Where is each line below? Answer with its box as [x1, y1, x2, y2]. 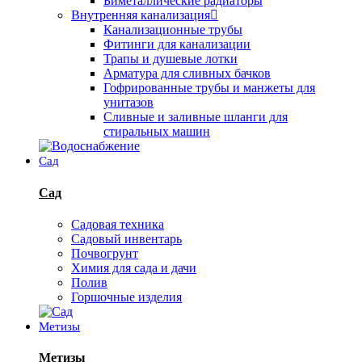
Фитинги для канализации [103, 37, 250, 52]
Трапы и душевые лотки [103, 52, 238, 66]
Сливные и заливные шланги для [103, 110, 288, 124]
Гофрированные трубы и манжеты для [103, 81, 315, 95]
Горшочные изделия [71, 289, 182, 304]
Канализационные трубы [103, 23, 242, 37]
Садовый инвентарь [71, 231, 182, 246]
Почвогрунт [71, 246, 138, 260]
